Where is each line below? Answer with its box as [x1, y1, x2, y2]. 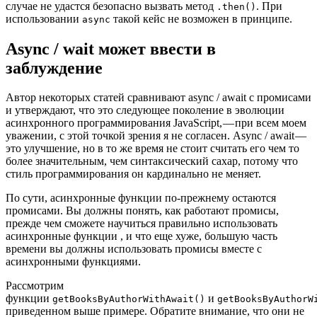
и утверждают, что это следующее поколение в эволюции [6, 104, 284, 117]
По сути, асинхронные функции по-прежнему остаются [6, 192, 276, 204]
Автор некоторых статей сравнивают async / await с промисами [6, 91, 311, 104]
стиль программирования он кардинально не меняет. [6, 168, 261, 180]
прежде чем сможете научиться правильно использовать [6, 217, 277, 230]
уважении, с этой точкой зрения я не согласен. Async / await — [6, 129, 307, 142]
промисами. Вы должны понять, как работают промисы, [6, 204, 279, 217]
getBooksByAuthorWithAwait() [52, 294, 205, 305]
